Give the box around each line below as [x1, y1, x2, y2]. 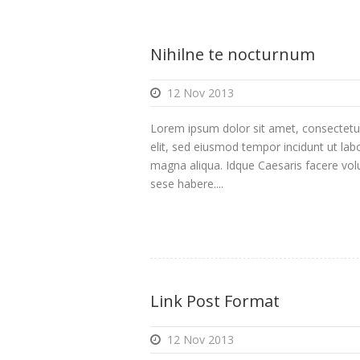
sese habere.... [150, 176, 223, 192]
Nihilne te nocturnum [150, 43, 315, 66]
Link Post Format [150, 290, 280, 313]
